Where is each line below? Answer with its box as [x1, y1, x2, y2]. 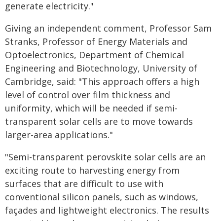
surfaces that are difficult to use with [5, 178, 163, 189]
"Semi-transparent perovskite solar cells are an [5, 151, 206, 163]
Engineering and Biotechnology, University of [5, 62, 197, 74]
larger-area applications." [5, 129, 113, 141]
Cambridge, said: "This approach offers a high [5, 75, 199, 87]
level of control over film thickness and [5, 89, 170, 101]
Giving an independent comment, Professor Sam [5, 22, 212, 34]
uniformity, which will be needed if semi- [5, 102, 178, 114]
